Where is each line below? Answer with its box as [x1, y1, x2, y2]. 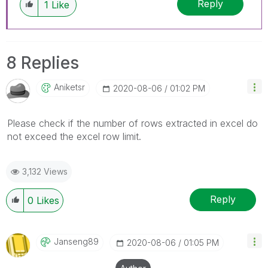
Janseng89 [54, 236, 99, 246]
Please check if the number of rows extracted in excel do [7, 117, 258, 129]
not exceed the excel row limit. [7, 130, 141, 142]
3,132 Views [22, 166, 68, 176]
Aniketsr [54, 81, 85, 92]
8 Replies [6, 52, 79, 73]
